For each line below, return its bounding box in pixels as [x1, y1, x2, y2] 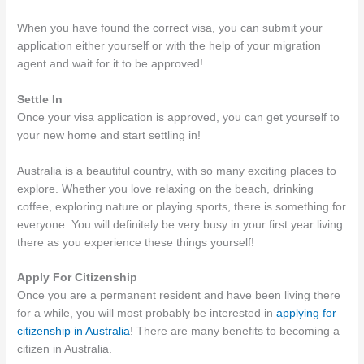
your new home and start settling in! [17, 128, 201, 141]
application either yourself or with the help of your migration [17, 39, 322, 52]
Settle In [17, 93, 63, 106]
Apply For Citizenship [17, 271, 138, 284]
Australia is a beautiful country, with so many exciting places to [17, 164, 337, 177]
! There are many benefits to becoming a [130, 325, 340, 338]
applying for [276, 307, 337, 320]
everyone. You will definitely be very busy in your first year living [17, 218, 344, 231]
